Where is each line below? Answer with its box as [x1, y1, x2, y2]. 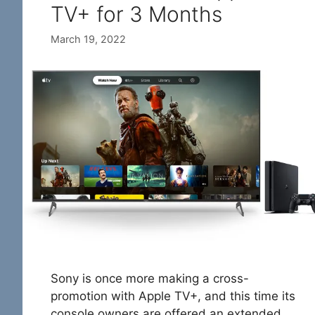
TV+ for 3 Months [51, 1, 222, 27]
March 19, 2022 [51, 33, 126, 46]
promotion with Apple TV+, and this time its [51, 288, 295, 303]
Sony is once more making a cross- [51, 271, 249, 285]
